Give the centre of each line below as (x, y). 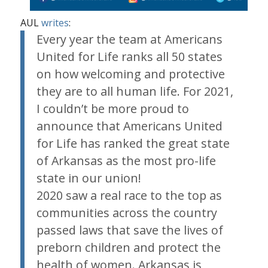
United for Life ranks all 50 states (129, 56)
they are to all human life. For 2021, (135, 91)
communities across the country (127, 212)
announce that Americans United (129, 126)
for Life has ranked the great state (133, 143)
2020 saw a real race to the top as (129, 195)
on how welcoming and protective (130, 74)
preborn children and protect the (128, 247)
